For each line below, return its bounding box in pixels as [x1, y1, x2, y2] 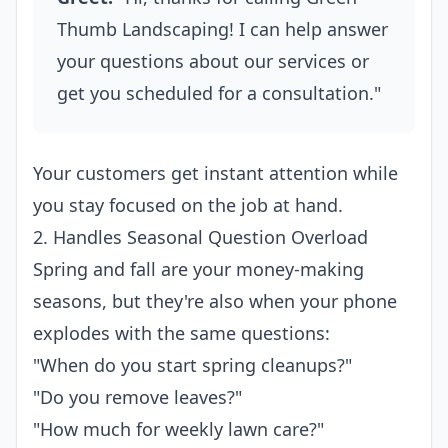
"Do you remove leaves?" [33, 385, 242, 409]
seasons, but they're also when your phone [33, 289, 397, 313]
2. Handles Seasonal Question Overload [33, 225, 368, 249]
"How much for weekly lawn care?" [33, 417, 324, 441]
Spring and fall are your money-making [33, 257, 364, 281]
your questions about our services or [57, 49, 369, 73]
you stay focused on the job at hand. [33, 193, 343, 217]
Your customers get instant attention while [33, 161, 398, 185]
